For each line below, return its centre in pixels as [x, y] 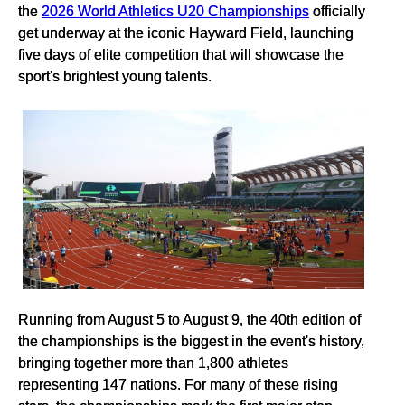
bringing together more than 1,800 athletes [153, 363]
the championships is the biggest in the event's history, [191, 341]
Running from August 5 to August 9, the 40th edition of [189, 320]
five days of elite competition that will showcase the [181, 54]
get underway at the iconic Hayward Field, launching [186, 33]
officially [337, 11]
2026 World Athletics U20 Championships [175, 11]
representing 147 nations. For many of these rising [178, 385]
